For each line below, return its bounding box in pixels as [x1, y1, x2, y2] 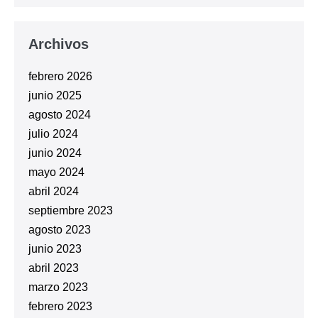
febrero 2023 [28, 300, 92, 313]
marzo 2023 [28, 281, 88, 294]
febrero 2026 [28, 70, 92, 83]
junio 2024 [28, 147, 82, 160]
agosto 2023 [28, 224, 91, 236]
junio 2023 [28, 243, 82, 256]
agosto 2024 [28, 109, 91, 121]
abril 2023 [28, 262, 79, 275]
